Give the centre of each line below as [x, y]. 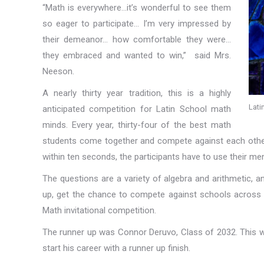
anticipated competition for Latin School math [137, 109]
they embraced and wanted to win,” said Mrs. [137, 55]
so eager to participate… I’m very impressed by [137, 24]
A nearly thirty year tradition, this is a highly [137, 93]
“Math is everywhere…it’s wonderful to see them [137, 8]
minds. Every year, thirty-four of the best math [137, 125]
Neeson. [58, 71]
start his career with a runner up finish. [118, 248]
